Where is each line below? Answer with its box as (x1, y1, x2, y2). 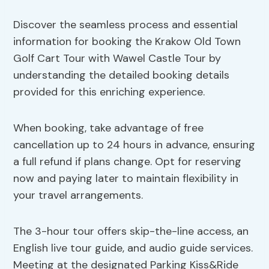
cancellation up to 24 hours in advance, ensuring (13, 138, 256, 153)
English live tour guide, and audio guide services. (13, 241, 253, 256)
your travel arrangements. (13, 188, 144, 203)
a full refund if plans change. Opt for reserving (13, 154, 242, 169)
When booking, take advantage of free (13, 121, 204, 136)
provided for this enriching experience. (13, 85, 205, 100)
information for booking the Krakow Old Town (13, 34, 241, 49)
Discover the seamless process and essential (13, 17, 238, 32)
